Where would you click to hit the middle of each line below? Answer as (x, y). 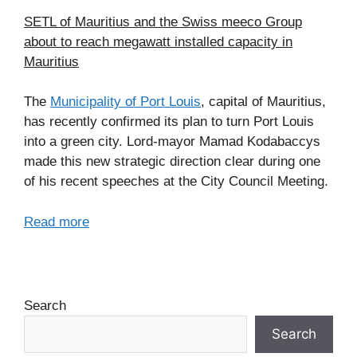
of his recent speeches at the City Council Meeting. (176, 182)
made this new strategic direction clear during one (172, 162)
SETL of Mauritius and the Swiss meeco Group (163, 22)
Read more (57, 222)
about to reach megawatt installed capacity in (158, 41)
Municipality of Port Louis (126, 102)
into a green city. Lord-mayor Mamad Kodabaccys (172, 142)
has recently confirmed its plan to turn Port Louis (169, 122)
